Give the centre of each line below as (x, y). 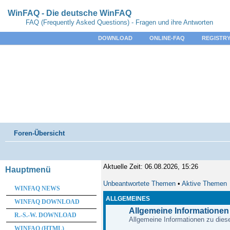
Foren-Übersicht (39, 133)
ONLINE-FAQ (167, 38)
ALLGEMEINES (128, 199)
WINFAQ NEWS (37, 188)
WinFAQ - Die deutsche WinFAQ (70, 13)
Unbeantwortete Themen (139, 184)
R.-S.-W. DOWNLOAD (45, 215)
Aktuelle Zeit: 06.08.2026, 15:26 (150, 167)
